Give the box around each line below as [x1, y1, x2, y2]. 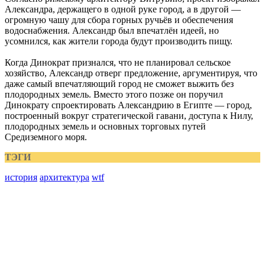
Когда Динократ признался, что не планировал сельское [5, 57, 231, 67]
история [5, 172, 37, 182]
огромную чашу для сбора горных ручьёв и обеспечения [5, 15, 233, 25]
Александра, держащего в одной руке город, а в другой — [5, 4, 241, 14]
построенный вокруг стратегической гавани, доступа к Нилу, [5, 111, 253, 121]
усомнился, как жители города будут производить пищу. [5, 36, 232, 46]
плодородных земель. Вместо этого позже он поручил [5, 89, 223, 99]
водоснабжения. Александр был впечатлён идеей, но [5, 25, 219, 35]
